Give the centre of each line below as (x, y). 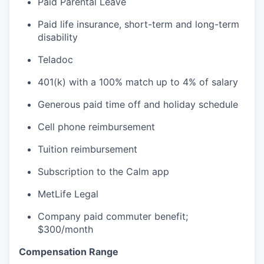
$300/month (65, 229)
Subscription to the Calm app (103, 171)
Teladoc (55, 59)
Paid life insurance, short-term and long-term (138, 24)
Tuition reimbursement (88, 149)
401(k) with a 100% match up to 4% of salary (138, 82)
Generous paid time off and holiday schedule (138, 104)
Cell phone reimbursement (96, 126)
